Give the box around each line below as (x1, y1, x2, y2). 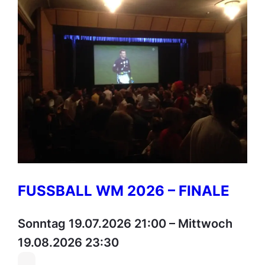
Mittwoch (178, 216, 233, 231)
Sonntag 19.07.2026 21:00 (18, 216, 167, 231)
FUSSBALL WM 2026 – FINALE (18, 182, 230, 199)
